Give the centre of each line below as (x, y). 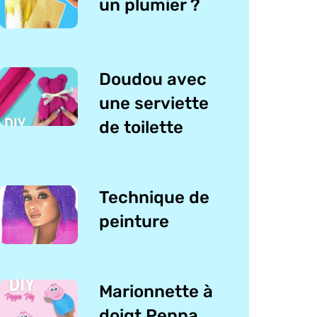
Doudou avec (153, 79)
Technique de (155, 197)
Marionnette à (156, 292)
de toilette (142, 127)
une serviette (154, 103)
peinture (134, 221)
